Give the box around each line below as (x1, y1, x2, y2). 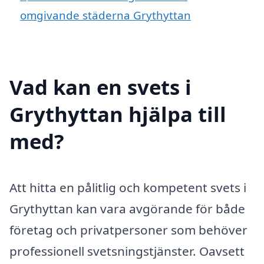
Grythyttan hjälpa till (9, 100, 226, 128)
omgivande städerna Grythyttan (20, 8, 191, 23)
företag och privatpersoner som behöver (9, 221, 247, 238)
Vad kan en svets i (9, 72, 192, 101)
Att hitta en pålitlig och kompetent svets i (9, 179, 246, 196)
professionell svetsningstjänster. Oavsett (9, 242, 245, 259)
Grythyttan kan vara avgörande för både (9, 200, 245, 217)
